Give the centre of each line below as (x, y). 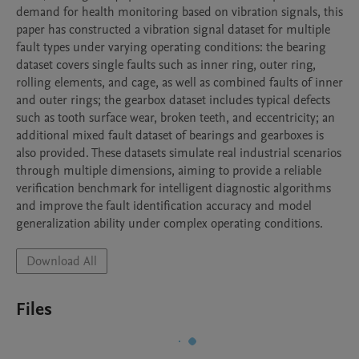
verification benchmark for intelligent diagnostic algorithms (173, 188)
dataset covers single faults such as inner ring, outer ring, (166, 65)
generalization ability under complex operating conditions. (169, 224)
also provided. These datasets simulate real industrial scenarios (179, 153)
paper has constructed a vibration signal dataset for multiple (173, 30)
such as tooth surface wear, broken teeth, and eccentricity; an (175, 118)
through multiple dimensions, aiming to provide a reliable (169, 171)
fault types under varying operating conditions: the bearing (171, 47)
